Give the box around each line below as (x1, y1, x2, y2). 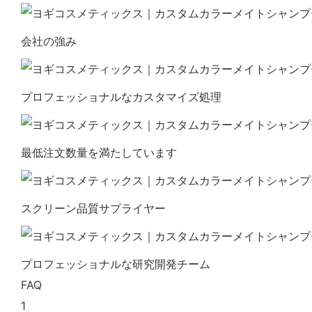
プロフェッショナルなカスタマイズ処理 (21, 89, 221, 104)
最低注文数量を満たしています (21, 145, 177, 159)
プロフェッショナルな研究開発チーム (21, 256, 210, 271)
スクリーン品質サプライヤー (21, 201, 166, 215)
